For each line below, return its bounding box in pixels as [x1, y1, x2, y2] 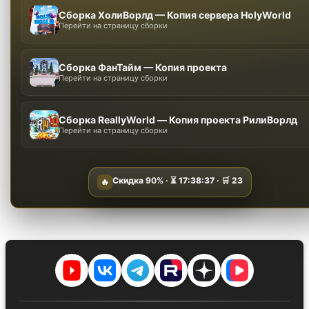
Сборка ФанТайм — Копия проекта [59, 61, 228, 73]
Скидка [112, 175, 146, 186]
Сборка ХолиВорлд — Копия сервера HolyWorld [59, 8, 292, 21]
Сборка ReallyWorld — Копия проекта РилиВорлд [59, 113, 298, 126]
